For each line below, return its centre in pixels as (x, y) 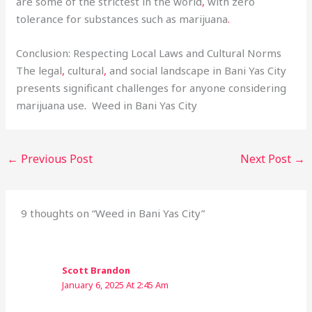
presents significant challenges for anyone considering (151, 87)
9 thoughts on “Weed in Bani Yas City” (113, 213)
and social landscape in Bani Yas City (197, 70)
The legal (39, 70)
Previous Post (56, 158)
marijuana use (50, 105)
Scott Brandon (96, 271)
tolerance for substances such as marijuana (122, 18)
